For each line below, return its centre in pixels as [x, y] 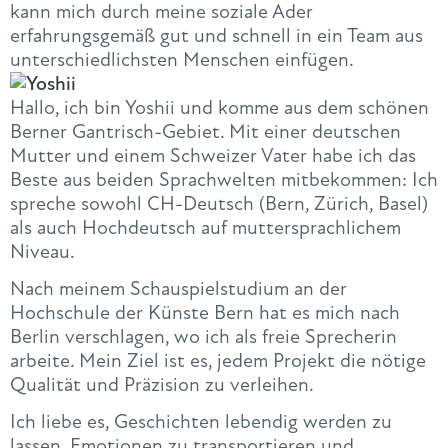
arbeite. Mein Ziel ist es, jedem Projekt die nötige [218, 360]
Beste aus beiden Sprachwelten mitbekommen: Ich [224, 179]
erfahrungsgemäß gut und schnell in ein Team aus [216, 35]
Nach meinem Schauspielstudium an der [178, 288]
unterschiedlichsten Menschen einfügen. [182, 59]
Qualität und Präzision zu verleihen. [162, 384]
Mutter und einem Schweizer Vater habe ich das [213, 155]
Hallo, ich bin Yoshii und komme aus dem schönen [219, 107]
